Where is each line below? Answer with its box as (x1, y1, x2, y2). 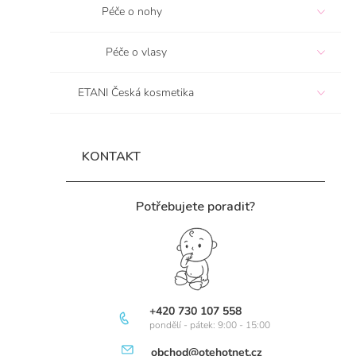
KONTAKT (82, 148, 141, 165)
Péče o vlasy (106, 44, 167, 60)
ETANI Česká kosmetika (78, 85, 194, 100)
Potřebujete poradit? (136, 198, 255, 215)
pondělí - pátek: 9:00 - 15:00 (149, 319, 273, 331)
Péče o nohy (102, 4, 162, 19)
